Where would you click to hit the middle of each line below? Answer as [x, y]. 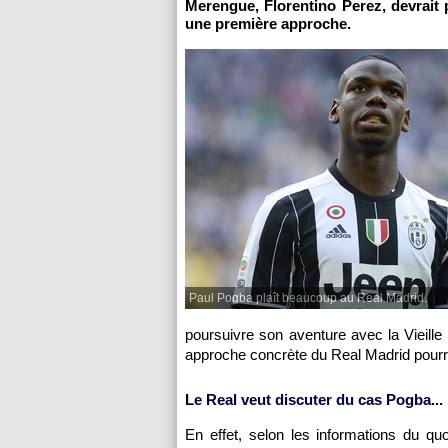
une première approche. [268, 23]
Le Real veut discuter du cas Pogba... [314, 399]
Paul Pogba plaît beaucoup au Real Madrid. [308, 298]
